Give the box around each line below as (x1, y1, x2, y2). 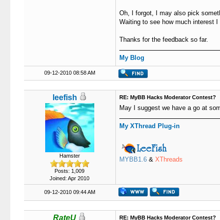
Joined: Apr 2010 (50, 175, 89, 181)
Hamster (59, 153, 80, 159)
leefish (52, 93, 77, 102)
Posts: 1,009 (55, 168, 84, 174)
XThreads (155, 156, 183, 163)
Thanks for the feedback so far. (119, 36, 208, 44)
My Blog (119, 54, 144, 62)
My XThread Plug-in (119, 122, 180, 130)
